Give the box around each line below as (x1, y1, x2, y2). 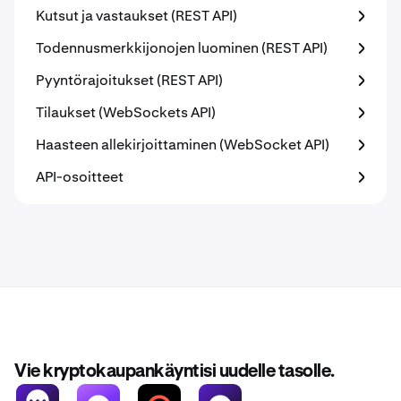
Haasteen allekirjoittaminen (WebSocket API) (36, 135, 329, 154)
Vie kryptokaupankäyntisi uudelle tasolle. (14, 363, 335, 380)
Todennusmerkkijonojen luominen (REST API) (36, 38, 328, 57)
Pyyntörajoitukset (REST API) (36, 71, 223, 90)
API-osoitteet (36, 167, 124, 186)
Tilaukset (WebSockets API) (36, 103, 216, 122)
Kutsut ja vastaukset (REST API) (36, 6, 237, 25)
